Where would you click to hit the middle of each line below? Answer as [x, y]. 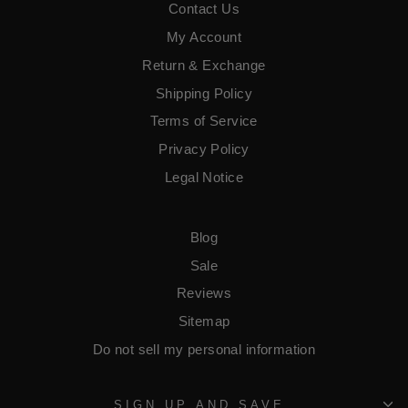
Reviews [204, 293]
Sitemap [204, 321]
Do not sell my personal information [204, 350]
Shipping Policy [204, 93]
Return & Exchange [204, 65]
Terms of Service [204, 121]
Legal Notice [204, 178]
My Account [204, 36]
